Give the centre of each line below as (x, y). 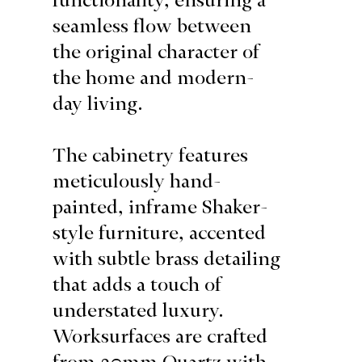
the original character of (156, 51)
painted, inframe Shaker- (160, 206)
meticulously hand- (137, 181)
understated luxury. (139, 310)
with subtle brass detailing (167, 258)
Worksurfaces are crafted (160, 336)
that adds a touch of (137, 284)
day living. (98, 103)
